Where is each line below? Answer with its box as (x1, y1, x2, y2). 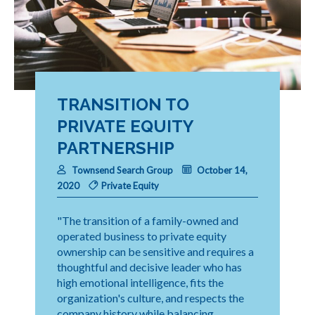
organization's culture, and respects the (57, 290, 244, 304)
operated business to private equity (57, 229, 226, 243)
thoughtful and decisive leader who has (57, 259, 242, 274)
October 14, (195, 164, 247, 176)
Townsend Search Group (72, 164, 173, 176)
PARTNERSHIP (57, 137, 174, 158)
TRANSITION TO (57, 94, 189, 115)
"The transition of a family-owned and (57, 213, 238, 227)
